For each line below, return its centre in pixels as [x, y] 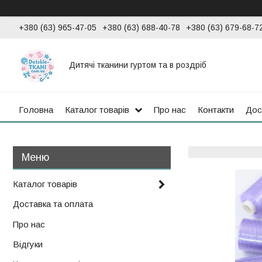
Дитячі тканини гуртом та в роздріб [138, 65]
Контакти [216, 110]
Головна [36, 110]
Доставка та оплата [53, 204]
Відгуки [28, 244]
